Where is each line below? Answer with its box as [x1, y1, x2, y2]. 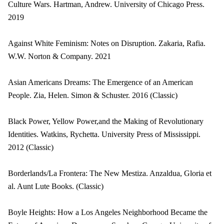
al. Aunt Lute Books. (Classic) [8, 182, 103, 190]
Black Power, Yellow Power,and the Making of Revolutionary [8, 117, 203, 125]
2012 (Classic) [8, 143, 53, 151]
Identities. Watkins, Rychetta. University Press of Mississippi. [8, 130, 200, 138]
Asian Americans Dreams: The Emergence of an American [8, 78, 193, 86]
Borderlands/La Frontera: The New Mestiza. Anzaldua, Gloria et [8, 169, 211, 177]
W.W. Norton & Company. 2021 [8, 52, 111, 60]
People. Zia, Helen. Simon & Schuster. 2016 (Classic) [8, 91, 177, 99]
